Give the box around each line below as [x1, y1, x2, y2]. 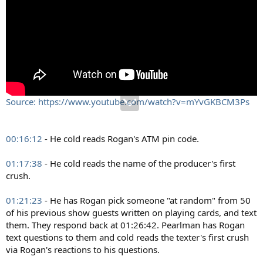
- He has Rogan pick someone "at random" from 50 [42, 194, 251, 206]
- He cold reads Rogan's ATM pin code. [42, 132, 199, 144]
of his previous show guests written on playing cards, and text [6, 206, 257, 218]
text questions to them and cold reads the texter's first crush [6, 231, 249, 243]
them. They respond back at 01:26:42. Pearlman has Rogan [6, 218, 245, 231]
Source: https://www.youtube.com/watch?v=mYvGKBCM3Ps [6, 95, 249, 107]
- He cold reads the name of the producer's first [42, 157, 235, 169]
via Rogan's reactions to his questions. [6, 243, 160, 255]
